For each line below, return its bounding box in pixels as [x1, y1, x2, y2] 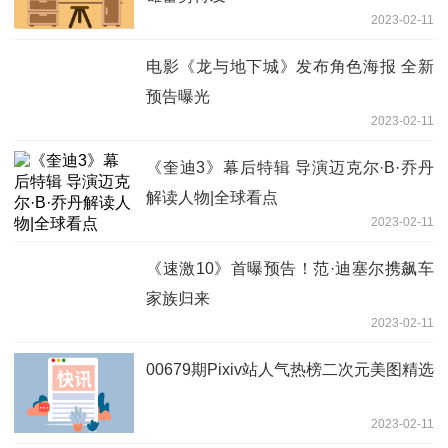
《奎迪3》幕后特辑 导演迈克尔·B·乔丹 [146, 158, 434, 176]
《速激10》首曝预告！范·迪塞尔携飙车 [146, 259, 434, 277]
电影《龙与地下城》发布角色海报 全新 [146, 57, 434, 75]
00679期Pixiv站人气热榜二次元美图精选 [146, 360, 434, 378]
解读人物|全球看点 [146, 188, 278, 206]
